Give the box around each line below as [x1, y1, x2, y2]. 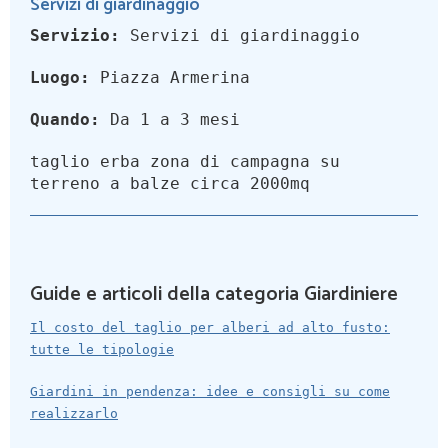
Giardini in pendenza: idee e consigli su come [30, 384, 390, 400]
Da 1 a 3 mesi [100, 110, 240, 130]
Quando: [30, 110, 100, 130]
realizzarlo [30, 406, 118, 422]
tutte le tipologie [30, 342, 174, 358]
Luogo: [30, 68, 90, 88]
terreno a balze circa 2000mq [30, 174, 310, 194]
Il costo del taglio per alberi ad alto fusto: [30, 320, 390, 336]
